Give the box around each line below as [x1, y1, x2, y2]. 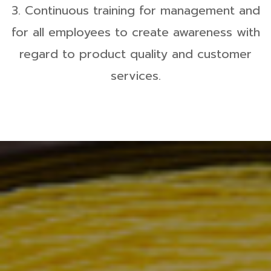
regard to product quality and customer [19, 45, 252, 63]
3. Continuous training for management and [11, 1, 260, 19]
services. [110, 67, 161, 85]
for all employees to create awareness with [11, 23, 260, 41]
